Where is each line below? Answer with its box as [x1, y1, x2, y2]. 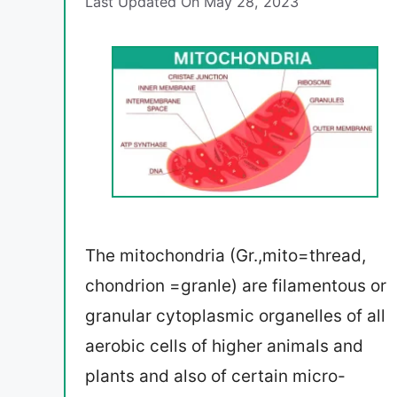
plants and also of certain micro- [85, 366, 346, 387]
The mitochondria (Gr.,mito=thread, [85, 245, 366, 267]
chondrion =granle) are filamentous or [85, 276, 386, 297]
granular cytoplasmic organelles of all [85, 306, 385, 327]
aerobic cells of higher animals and [85, 336, 363, 357]
